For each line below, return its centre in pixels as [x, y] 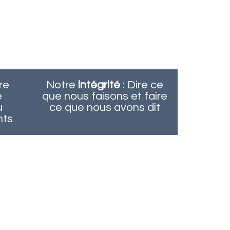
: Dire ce [141, 85]
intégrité [99, 85]
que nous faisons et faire [104, 96]
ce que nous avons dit [104, 108]
